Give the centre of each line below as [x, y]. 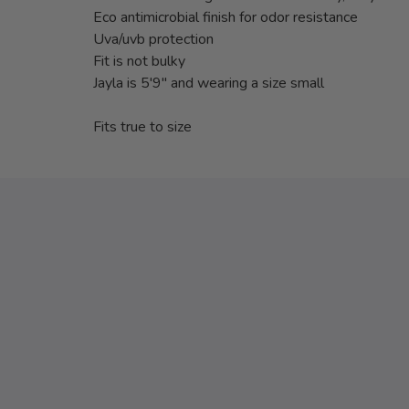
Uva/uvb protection [153, 40]
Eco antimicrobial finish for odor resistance [225, 18]
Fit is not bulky [139, 62]
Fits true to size [142, 127]
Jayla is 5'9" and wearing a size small [210, 84]
